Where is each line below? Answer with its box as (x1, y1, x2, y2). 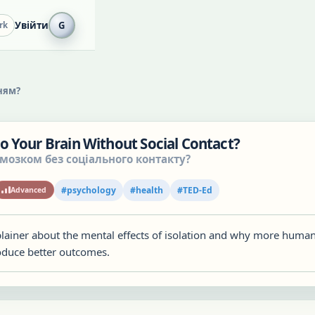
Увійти (14, 18, 49, 32)
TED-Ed (183, 184, 212, 196)
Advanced (11, 185, 46, 195)
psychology (67, 184, 116, 196)
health (136, 184, 163, 196)
